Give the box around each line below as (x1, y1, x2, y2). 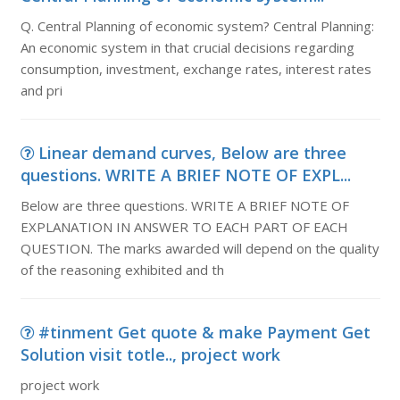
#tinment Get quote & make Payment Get (37, 321, 371, 343)
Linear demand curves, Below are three (37, 142, 346, 163)
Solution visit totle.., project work (20, 344, 280, 365)
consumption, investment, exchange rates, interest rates (20, 60, 371, 78)
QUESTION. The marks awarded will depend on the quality (20, 239, 379, 257)
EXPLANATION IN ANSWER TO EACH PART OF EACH (20, 218, 348, 236)
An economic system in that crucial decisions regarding (20, 38, 354, 56)
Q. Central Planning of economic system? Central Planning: (20, 17, 374, 35)
